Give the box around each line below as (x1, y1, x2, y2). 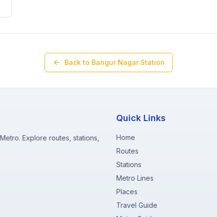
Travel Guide (116, 201, 157, 209)
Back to (64, 58, 92, 66)
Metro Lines (116, 174, 154, 182)
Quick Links (116, 113, 166, 123)
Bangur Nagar (91, 58, 139, 66)
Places (116, 187, 138, 196)
